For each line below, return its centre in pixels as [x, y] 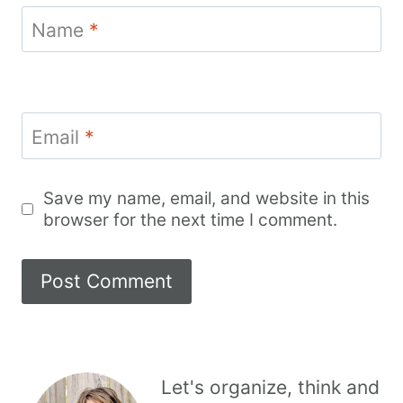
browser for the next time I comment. [191, 219]
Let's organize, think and [270, 388]
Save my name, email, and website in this [207, 198]
